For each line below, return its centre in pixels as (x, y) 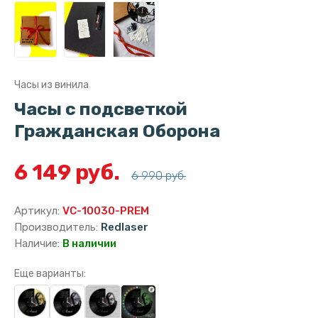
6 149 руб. (69, 173)
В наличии (89, 244)
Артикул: (38, 211)
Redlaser (125, 227)
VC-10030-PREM (106, 211)
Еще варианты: (50, 274)
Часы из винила (51, 85)
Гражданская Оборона (117, 131)
